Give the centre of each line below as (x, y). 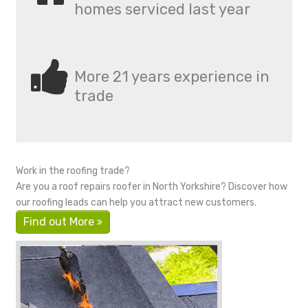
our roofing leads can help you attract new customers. (136, 202)
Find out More (60, 221)
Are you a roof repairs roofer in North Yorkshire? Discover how (152, 186)
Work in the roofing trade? (73, 170)
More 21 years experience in (172, 76)
